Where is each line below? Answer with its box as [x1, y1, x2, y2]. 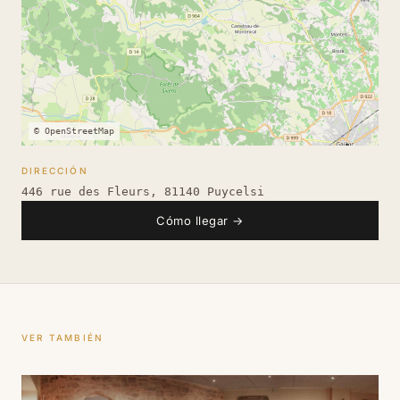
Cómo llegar [156, 213, 233, 229]
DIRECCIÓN [21, 165, 88, 177]
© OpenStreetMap [34, 126, 114, 137]
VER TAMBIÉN [21, 332, 104, 344]
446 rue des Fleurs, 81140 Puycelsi [21, 185, 264, 199]
